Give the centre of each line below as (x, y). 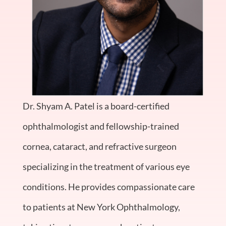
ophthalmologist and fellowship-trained (101, 126)
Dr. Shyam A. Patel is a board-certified (96, 106)
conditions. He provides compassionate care (108, 186)
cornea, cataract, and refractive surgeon (99, 146)
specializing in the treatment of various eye (106, 166)
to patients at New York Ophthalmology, (101, 207)
